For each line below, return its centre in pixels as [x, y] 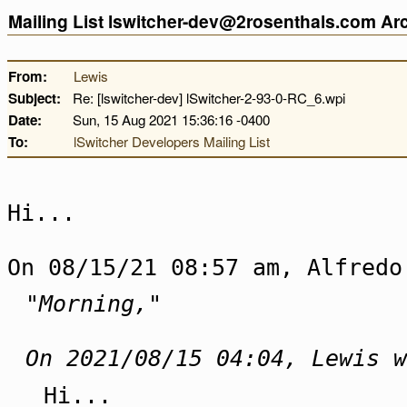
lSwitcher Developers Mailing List [172, 141]
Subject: [35, 98]
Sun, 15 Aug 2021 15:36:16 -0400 [171, 119]
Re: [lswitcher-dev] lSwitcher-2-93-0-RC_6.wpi [209, 98]
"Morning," [94, 304]
